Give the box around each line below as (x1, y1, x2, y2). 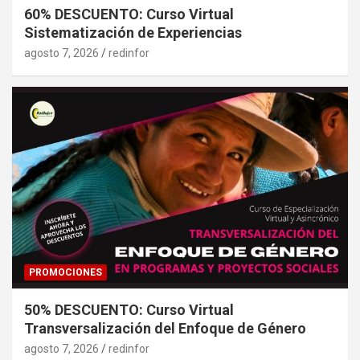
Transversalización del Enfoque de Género (24, 319, 306, 337)
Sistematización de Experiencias (24, 24, 242, 42)
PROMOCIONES (29, 266, 102, 278)
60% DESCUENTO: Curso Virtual (24, 6, 234, 23)
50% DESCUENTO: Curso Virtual (24, 301, 234, 318)
